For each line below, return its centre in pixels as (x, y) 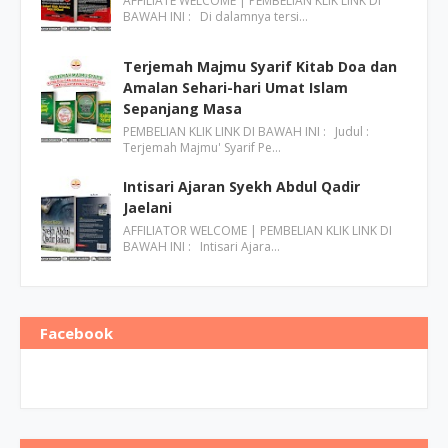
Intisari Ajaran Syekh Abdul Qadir (241, 187)
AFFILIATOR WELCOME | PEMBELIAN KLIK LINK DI (257, 231)
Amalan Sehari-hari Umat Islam (235, 88)
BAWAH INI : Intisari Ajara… (201, 247)
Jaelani (147, 208)
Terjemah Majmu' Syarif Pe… (202, 148)
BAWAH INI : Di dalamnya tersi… (215, 17)
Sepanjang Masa (182, 109)
